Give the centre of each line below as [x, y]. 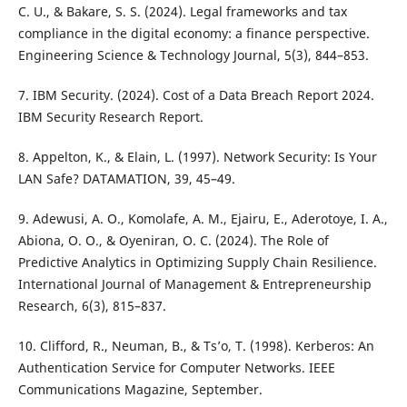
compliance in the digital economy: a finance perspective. [194, 34]
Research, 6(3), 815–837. [92, 306]
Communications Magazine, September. [140, 390]
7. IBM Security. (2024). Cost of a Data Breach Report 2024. [196, 95]
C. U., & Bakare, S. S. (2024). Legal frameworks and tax [182, 12]
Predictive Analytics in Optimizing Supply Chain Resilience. [197, 263]
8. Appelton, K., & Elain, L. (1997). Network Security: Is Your [197, 157]
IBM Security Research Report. [110, 117]
